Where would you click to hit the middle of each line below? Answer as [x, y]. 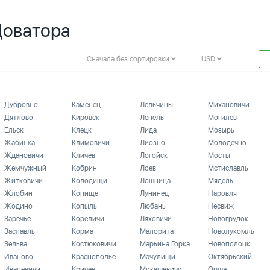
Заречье [17, 219]
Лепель [152, 118]
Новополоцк [229, 244]
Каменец [86, 105]
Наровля [222, 193]
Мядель [220, 181]
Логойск [153, 155]
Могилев [222, 118]
